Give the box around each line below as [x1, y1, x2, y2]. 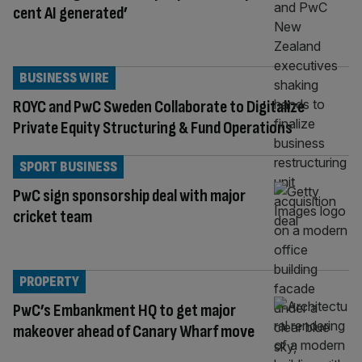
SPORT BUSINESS [19, 158, 117, 175]
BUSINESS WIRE [19, 69, 109, 86]
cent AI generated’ [13, 2, 128, 24]
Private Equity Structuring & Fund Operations [13, 116, 293, 139]
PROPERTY [19, 272, 79, 290]
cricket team [13, 205, 92, 228]
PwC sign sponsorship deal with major [13, 184, 246, 207]
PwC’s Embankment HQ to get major [13, 299, 236, 322]
